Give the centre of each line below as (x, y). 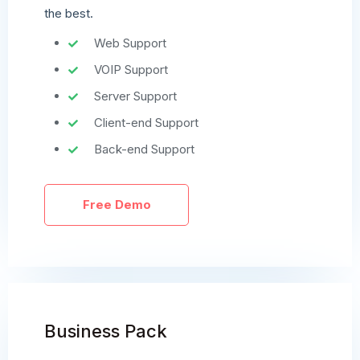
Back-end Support (144, 149)
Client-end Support (146, 123)
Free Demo (117, 205)
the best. (69, 13)
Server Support (135, 96)
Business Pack (106, 331)
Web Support (130, 43)
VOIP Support (131, 70)
